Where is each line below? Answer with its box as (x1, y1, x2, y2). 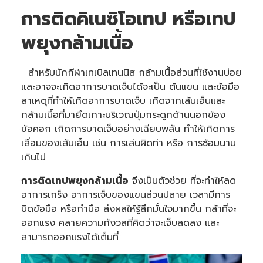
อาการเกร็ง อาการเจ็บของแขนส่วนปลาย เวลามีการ (21, 187, 230, 202)
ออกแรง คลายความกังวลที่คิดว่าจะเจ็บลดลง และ (21, 215, 219, 230)
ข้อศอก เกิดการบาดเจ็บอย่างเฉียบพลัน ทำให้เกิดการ (21, 122, 235, 136)
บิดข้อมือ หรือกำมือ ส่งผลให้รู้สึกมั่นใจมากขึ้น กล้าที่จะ (21, 201, 236, 216)
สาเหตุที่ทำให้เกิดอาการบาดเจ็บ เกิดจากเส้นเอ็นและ (21, 93, 225, 108)
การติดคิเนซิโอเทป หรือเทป (21, 4, 235, 33)
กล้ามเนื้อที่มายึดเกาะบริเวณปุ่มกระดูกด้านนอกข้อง (21, 107, 225, 122)
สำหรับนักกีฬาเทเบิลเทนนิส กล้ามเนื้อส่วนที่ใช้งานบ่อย (21, 65, 242, 80)
